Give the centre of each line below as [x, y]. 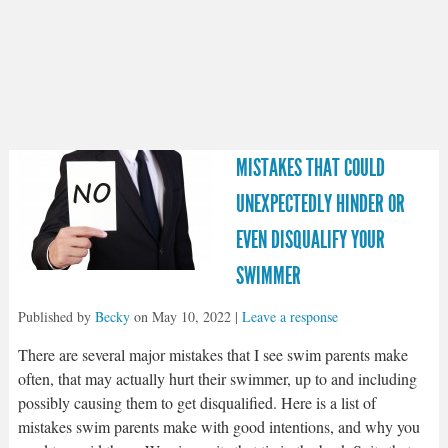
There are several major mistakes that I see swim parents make [212, 354]
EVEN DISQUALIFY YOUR [310, 240]
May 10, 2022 [191, 316]
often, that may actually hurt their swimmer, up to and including [217, 378]
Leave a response [289, 316]
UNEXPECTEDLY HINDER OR [320, 204]
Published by [56, 316]
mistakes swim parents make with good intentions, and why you [218, 426]
